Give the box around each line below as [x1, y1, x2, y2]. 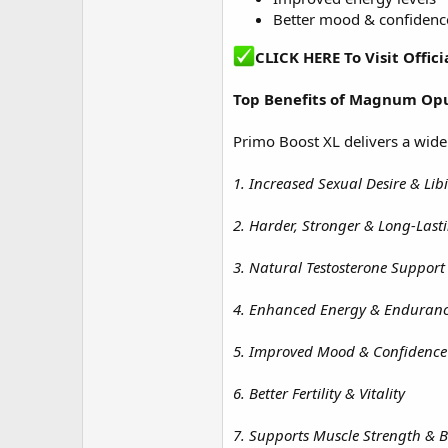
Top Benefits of [233, 89, 349, 109]
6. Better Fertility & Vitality [233, 383, 405, 403]
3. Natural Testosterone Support [233, 257, 445, 277]
